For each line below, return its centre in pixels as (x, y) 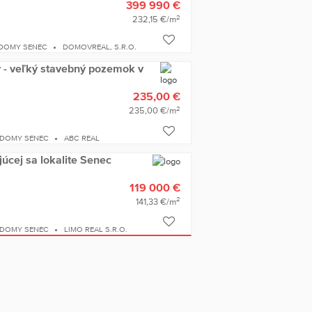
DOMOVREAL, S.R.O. (100, 47)
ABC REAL (82, 138)
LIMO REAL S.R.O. (96, 229)
